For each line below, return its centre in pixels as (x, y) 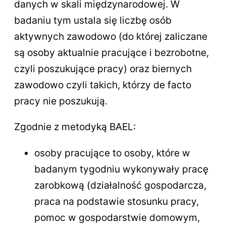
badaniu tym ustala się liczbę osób (93, 20)
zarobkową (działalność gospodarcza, (120, 185)
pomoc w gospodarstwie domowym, (117, 217)
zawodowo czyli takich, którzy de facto (103, 85)
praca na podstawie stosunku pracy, (117, 201)
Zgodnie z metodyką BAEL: (75, 127)
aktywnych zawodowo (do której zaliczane (111, 37)
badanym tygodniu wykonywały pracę (121, 169)
